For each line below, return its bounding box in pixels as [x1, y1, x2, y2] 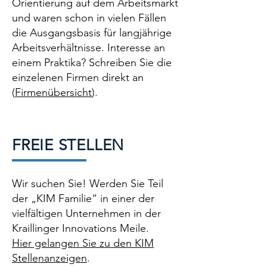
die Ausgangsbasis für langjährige [12, 26, 172, 39]
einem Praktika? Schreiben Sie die [12, 56, 172, 69]
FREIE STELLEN [12, 136, 125, 154]
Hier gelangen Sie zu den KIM [12, 237, 154, 250]
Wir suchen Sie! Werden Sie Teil [12, 177, 163, 190]
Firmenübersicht [15, 86, 92, 99]
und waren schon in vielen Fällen [12, 11, 166, 24]
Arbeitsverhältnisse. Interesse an [12, 41, 165, 54]
